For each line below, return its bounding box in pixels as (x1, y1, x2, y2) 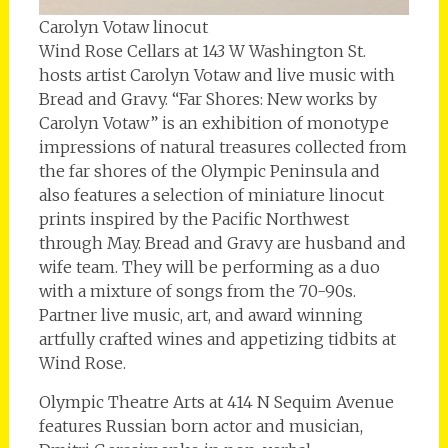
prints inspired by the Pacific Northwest (38, 209, 349, 230)
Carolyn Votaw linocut (38, 17, 208, 38)
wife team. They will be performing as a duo (38, 257, 380, 278)
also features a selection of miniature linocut (38, 185, 384, 206)
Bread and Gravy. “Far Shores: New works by (38, 89, 377, 110)
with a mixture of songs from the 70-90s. (38, 281, 356, 302)
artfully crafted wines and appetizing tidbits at (38, 329, 396, 350)
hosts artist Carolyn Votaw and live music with (38, 65, 395, 86)
